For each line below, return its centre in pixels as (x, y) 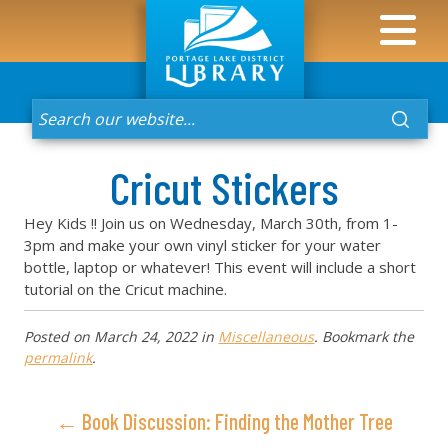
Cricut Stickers (224, 187)
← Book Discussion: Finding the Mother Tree (224, 421)
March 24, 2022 (146, 336)
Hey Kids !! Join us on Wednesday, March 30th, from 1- (211, 223)
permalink (58, 357)
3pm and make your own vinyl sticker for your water (203, 245)
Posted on (57, 336)
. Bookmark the (364, 336)
